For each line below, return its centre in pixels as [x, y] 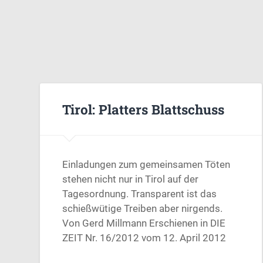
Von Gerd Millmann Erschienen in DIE [144, 223]
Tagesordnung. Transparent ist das [140, 194]
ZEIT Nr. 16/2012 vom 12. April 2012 [144, 238]
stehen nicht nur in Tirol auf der [131, 179]
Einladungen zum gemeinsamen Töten [146, 165]
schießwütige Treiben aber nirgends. [143, 209]
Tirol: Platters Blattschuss [144, 109]
